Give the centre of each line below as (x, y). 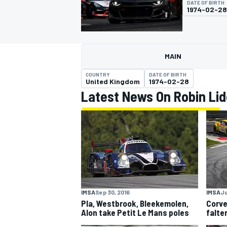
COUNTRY (98, 74)
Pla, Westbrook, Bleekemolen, (135, 203)
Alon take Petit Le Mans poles (135, 212)
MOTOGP (93, 69)
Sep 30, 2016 (112, 192)
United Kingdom (113, 81)
